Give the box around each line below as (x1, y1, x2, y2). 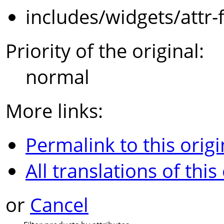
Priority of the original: (5, 37, 204, 64)
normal (25, 63, 89, 90)
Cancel (30, 191, 88, 218)
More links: (5, 97, 103, 124)
